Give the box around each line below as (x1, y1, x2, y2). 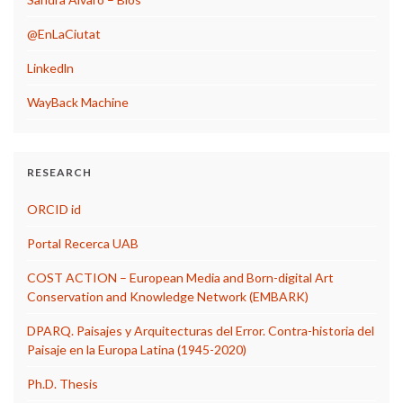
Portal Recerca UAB (27, 235, 139, 251)
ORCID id (27, 201, 81, 217)
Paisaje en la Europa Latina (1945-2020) (27, 341, 246, 357)
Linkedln (27, 59, 74, 76)
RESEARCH (27, 165, 92, 179)
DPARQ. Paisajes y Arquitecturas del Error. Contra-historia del (27, 322, 374, 338)
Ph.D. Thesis (27, 375, 98, 391)
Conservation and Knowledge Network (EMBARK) (27, 288, 309, 304)
